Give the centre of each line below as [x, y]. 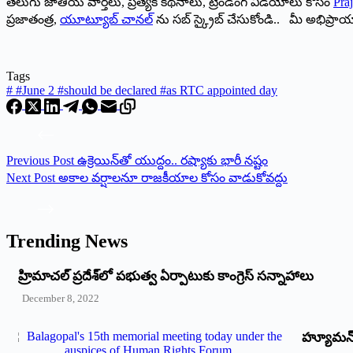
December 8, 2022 [61, 299]
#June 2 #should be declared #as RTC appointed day [145, 91]
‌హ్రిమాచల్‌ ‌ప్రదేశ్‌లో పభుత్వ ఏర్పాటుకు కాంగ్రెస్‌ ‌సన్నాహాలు [166, 276]
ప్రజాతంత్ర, [33, 20]
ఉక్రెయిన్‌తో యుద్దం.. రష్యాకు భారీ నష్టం [173, 160]
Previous [30, 160]
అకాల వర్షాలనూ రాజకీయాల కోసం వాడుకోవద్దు [173, 177]
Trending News [67, 241]
